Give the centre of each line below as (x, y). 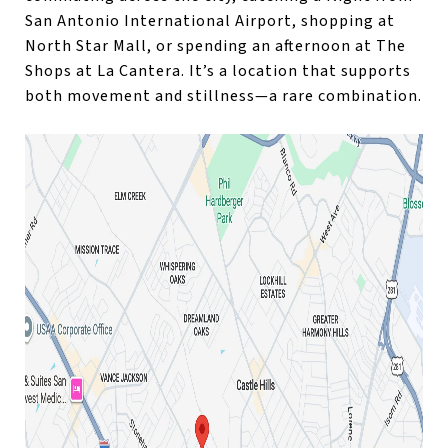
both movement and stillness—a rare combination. (223, 95)
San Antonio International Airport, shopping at (210, 20)
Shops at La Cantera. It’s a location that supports (218, 70)
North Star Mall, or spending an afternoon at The (215, 45)
